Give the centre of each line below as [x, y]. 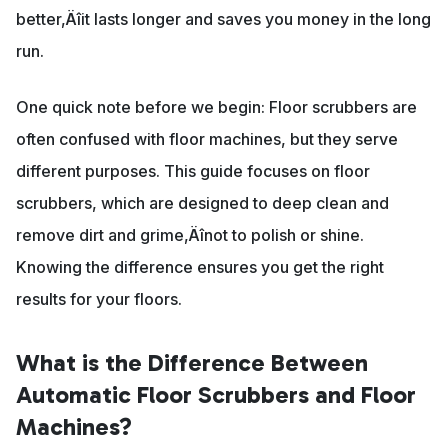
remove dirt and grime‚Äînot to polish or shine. [190, 235]
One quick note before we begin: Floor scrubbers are [216, 107]
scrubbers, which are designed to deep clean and [202, 203]
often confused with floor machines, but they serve [207, 139]
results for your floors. [99, 299]
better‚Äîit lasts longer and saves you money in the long [223, 19]
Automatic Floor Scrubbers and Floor [216, 395]
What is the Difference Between [192, 363]
